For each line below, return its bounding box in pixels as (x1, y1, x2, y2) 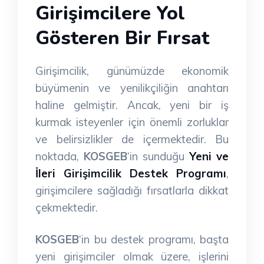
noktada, (35, 149, 84, 163)
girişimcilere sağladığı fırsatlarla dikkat (35, 183, 229, 197)
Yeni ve (184, 149, 229, 163)
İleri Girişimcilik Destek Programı (35, 166, 226, 180)
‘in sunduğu (127, 149, 184, 163)
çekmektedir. (35, 200, 98, 214)
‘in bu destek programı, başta (79, 232, 229, 246)
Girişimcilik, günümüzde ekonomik (35, 64, 229, 78)
